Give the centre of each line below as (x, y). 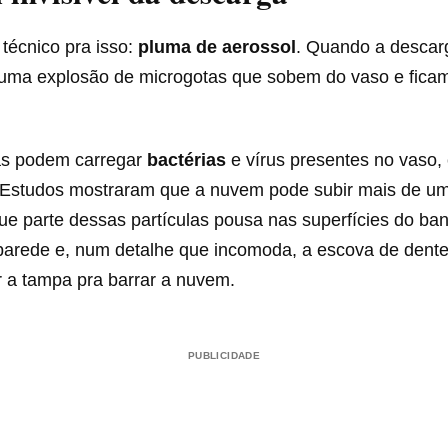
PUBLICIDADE (224, 355)
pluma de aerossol (217, 47)
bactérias (186, 159)
